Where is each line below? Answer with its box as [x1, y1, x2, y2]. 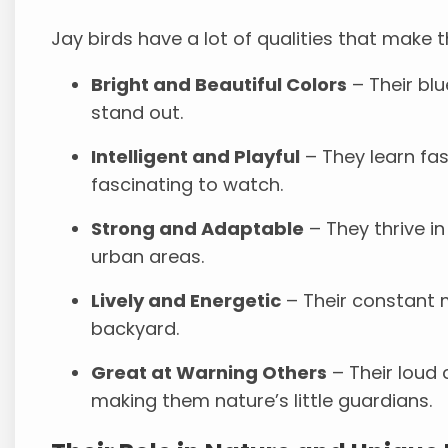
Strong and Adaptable [91, 216, 305, 242]
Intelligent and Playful [91, 144, 301, 170]
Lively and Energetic [91, 288, 282, 314]
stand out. [91, 100, 184, 126]
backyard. [91, 316, 180, 342]
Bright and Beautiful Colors [91, 72, 348, 98]
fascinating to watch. [91, 172, 284, 198]
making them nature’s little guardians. [91, 388, 433, 414]
